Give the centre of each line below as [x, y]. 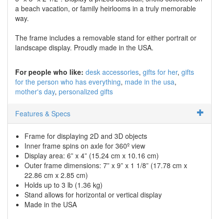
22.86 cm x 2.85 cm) [56, 175]
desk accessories [112, 72]
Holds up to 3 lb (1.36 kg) [64, 185]
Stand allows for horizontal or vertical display [93, 194]
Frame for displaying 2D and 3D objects [86, 136]
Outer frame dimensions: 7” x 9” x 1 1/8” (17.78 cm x [106, 165]
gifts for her [160, 72]
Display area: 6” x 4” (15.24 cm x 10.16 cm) [92, 155]
